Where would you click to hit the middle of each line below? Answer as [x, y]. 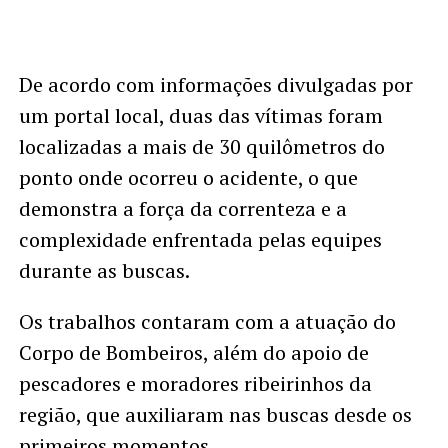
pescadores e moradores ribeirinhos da [195, 384]
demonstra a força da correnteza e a [182, 209]
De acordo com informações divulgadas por [215, 85]
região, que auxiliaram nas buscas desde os [215, 415]
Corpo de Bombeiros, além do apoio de [193, 353]
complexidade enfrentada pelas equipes [200, 240]
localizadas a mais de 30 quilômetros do [201, 147]
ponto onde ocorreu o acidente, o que [188, 178]
